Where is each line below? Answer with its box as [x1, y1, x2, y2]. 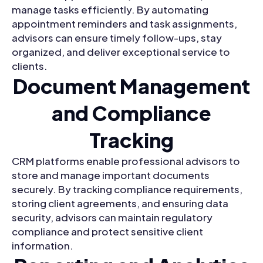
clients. [12, 59, 48, 73]
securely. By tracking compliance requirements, [12, 183, 242, 196]
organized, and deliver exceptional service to [12, 45, 230, 59]
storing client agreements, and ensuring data [12, 197, 228, 210]
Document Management [13, 73, 250, 99]
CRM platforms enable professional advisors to [12, 154, 240, 168]
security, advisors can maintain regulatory [12, 211, 213, 224]
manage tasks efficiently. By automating [12, 3, 208, 16]
